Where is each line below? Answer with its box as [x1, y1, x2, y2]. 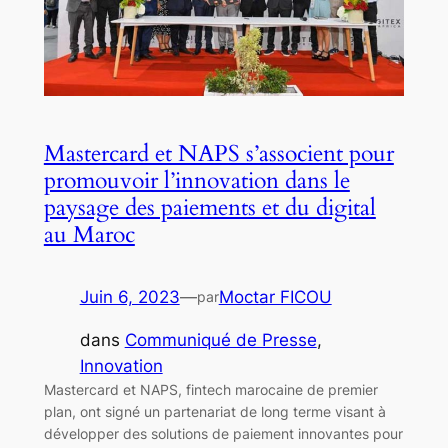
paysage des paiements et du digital [43, 191, 376, 223]
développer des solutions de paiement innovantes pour [43, 424, 403, 442]
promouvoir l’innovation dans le [43, 164, 350, 196]
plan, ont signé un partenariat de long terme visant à [43, 402, 386, 420]
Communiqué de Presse [124, 329, 317, 350]
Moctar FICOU [218, 286, 332, 307]
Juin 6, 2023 [79, 286, 180, 307]
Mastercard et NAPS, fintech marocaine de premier [43, 380, 378, 398]
